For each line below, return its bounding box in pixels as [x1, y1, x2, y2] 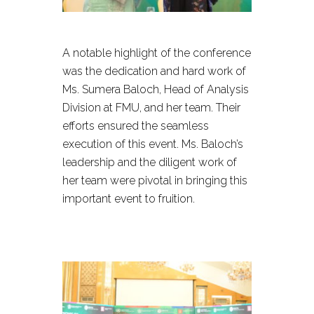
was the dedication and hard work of [62, 64, 246, 78]
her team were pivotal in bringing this [62, 174, 247, 187]
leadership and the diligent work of [62, 156, 237, 169]
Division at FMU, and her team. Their [62, 101, 240, 114]
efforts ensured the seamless [62, 119, 209, 132]
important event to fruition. [62, 192, 195, 205]
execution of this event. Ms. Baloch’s [62, 137, 243, 151]
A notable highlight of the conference [62, 46, 251, 60]
